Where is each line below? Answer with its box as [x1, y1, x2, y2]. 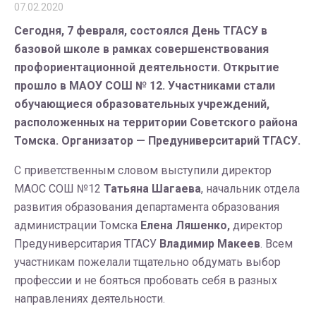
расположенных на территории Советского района [14, 116, 298, 129]
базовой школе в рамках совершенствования [14, 42, 269, 56]
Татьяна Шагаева [104, 182, 201, 195]
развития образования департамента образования [14, 200, 279, 214]
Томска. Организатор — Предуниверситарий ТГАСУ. [14, 134, 300, 147]
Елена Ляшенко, [140, 219, 230, 232]
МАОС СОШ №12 [14, 182, 104, 195]
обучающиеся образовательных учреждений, [14, 97, 269, 111]
